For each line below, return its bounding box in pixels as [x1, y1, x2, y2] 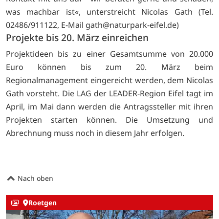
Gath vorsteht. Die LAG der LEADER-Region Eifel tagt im [6, 88, 213, 99]
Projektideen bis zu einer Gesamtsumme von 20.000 [6, 48, 213, 60]
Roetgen [28, 198, 57, 208]
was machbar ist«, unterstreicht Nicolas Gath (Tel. [6, 6, 213, 17]
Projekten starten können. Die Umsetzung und [6, 114, 213, 126]
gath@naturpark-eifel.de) [86, 19, 179, 30]
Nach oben [16, 174, 53, 183]
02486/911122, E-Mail [6, 19, 86, 30]
